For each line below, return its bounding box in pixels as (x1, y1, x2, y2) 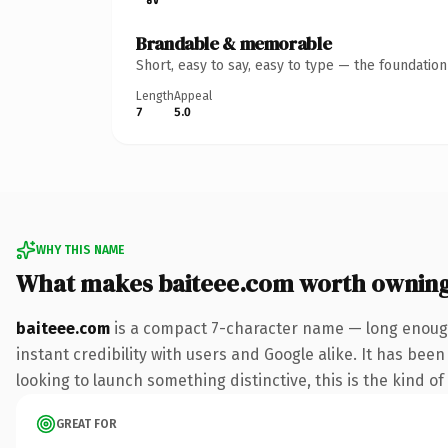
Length (136, 88, 174, 103)
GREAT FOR (56, 416, 117, 431)
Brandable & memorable (136, 30, 332, 56)
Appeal (174, 88, 212, 103)
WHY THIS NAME (36, 242, 124, 257)
